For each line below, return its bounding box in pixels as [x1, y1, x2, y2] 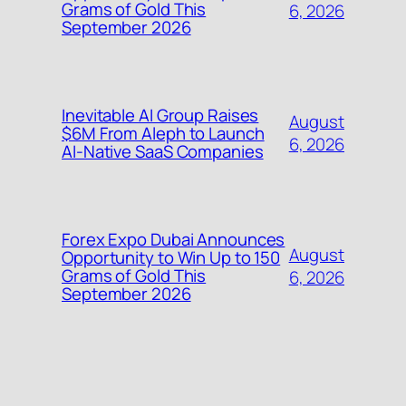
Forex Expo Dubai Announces [62, 227, 285, 251]
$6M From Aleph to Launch [62, 121, 265, 145]
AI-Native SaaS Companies [62, 139, 264, 163]
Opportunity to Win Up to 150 [62, 245, 281, 269]
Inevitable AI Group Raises [62, 102, 259, 127]
